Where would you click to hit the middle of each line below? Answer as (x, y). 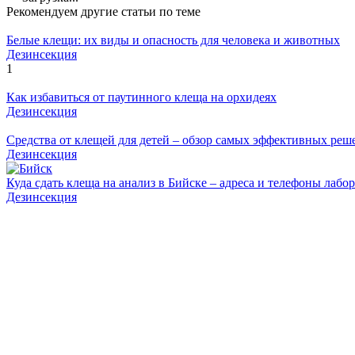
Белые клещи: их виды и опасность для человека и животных (173, 40)
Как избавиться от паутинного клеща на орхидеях (141, 97)
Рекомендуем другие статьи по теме (103, 11)
